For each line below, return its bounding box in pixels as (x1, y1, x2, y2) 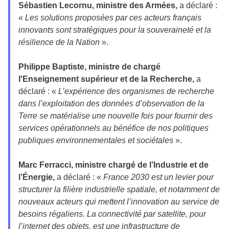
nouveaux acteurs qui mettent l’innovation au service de (18, 197, 219, 206)
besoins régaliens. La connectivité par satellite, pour (18, 209, 206, 218)
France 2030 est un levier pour (103, 172, 214, 181)
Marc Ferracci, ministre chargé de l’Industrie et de (18, 160, 209, 169)
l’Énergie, (18, 172, 55, 181)
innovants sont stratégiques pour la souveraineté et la (18, 25, 211, 34)
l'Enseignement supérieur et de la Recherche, (18, 74, 194, 83)
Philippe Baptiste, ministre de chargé (18, 62, 161, 71)
